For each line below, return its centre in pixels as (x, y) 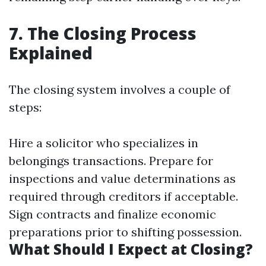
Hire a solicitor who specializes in (104, 143)
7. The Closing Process (103, 34)
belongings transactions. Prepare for (111, 161)
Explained (51, 53)
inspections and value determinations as (122, 179)
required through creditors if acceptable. (123, 197)
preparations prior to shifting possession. (125, 232)
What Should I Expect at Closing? (131, 249)
